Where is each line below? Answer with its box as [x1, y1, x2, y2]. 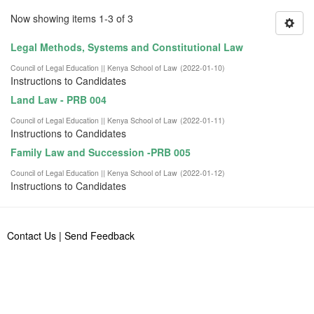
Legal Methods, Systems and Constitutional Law [11, 39, 243, 54]
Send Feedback [64, 228, 135, 243]
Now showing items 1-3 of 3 [11, 11, 133, 25]
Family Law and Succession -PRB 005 [11, 144, 191, 159]
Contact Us [7, 228, 56, 243]
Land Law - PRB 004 [11, 92, 107, 107]
